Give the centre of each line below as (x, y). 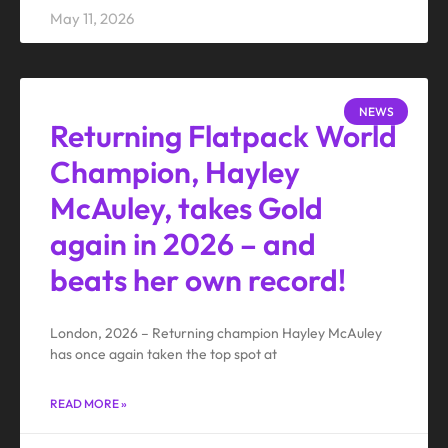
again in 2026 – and (183, 244)
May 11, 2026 (92, 19)
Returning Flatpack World (223, 136)
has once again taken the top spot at (163, 354)
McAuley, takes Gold (186, 208)
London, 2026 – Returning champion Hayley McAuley (216, 333)
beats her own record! (198, 280)
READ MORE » (88, 404)
